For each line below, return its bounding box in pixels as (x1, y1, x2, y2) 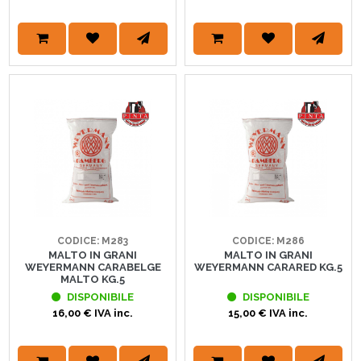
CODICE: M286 (231, 234, 305, 247)
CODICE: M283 (57, 234, 129, 247)
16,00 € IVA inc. (52, 306, 134, 319)
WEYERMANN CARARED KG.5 (193, 260, 342, 273)
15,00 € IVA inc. (228, 306, 309, 319)
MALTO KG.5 (60, 272, 126, 285)
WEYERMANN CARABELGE (24, 260, 161, 273)
